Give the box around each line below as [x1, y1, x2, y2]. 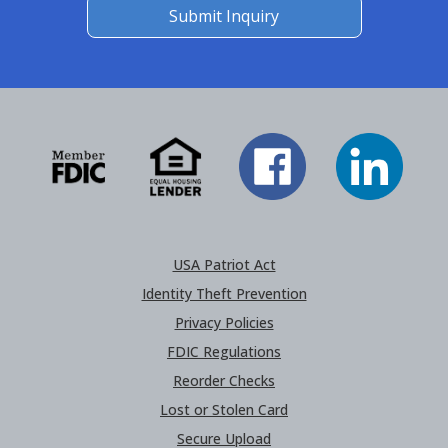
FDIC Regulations [167, 342, 281, 361]
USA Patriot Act [172, 255, 276, 274]
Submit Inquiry [169, 5, 279, 27]
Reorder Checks [173, 371, 275, 390]
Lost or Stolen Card [160, 400, 288, 419]
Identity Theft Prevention [141, 284, 307, 303]
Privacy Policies [174, 313, 274, 332]
